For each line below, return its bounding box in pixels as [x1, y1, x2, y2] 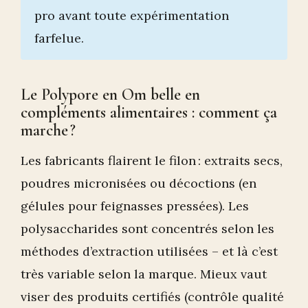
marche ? [21, 120, 76, 141]
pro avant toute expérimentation [34, 8, 229, 24]
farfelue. [34, 30, 84, 47]
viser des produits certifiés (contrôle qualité [21, 289, 284, 305]
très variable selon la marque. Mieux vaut [21, 266, 267, 283]
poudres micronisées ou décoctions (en [21, 175, 256, 192]
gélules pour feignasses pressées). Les [21, 198, 249, 214]
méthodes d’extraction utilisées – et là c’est [21, 243, 278, 260]
